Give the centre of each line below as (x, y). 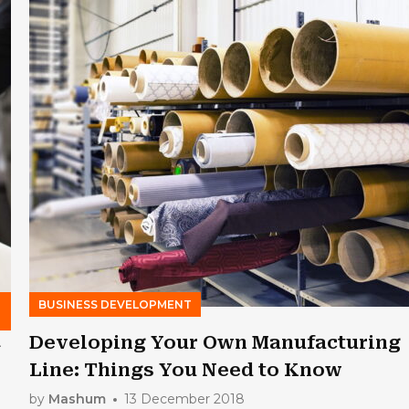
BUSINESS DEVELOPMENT (115, 304)
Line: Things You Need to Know (186, 369)
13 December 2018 (185, 399)
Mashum (78, 399)
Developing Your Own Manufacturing (215, 342)
